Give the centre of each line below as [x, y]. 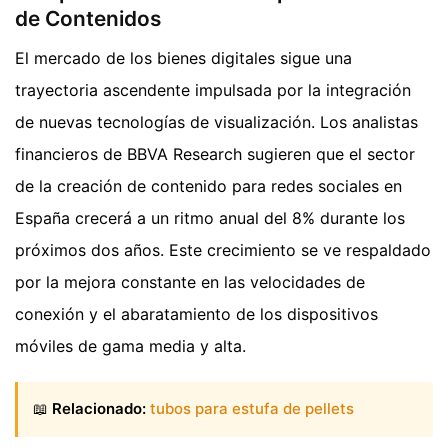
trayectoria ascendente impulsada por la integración [213, 90]
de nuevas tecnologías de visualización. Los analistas [216, 122]
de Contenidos [88, 18]
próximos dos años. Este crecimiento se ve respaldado [223, 250]
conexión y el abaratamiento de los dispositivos [196, 314]
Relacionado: [99, 409]
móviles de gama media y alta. [130, 346]
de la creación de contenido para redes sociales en [208, 186]
